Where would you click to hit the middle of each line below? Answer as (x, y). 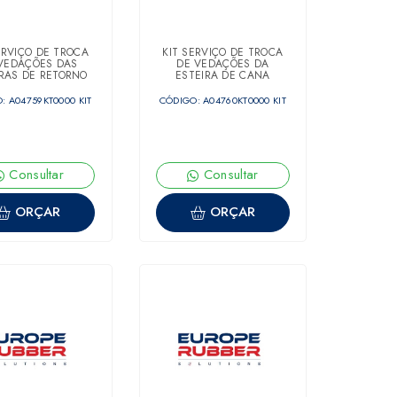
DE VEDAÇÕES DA (223, 63)
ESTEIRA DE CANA (223, 75)
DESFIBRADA (223, 86)
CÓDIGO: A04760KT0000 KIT (222, 101)
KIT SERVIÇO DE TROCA (223, 52)
